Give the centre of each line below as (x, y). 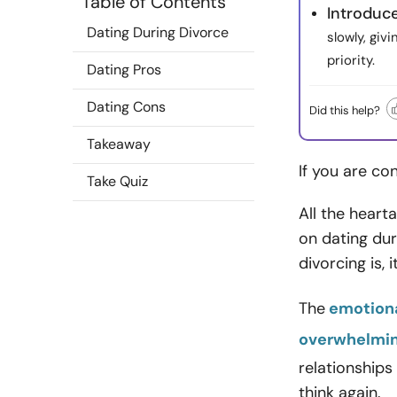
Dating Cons (126, 107)
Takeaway (119, 144)
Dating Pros (124, 70)
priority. (351, 60)
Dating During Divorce (158, 32)
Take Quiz (117, 181)
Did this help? (345, 110)
